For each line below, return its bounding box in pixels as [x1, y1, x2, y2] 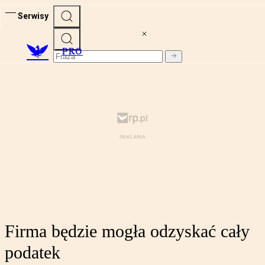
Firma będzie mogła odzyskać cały [5, 221, 250, 241]
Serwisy [18, 11, 49, 21]
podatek [5, 243, 60, 263]
